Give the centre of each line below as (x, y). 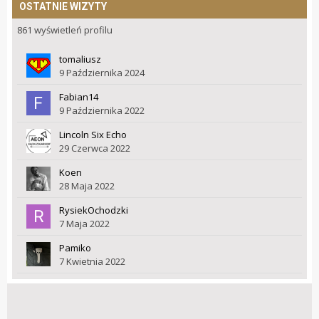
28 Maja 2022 (87, 186)
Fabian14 (79, 97)
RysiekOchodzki (94, 210)
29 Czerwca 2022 (95, 148)
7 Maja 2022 (84, 224)
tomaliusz (80, 59)
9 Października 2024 (102, 73)
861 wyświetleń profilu (65, 30)
